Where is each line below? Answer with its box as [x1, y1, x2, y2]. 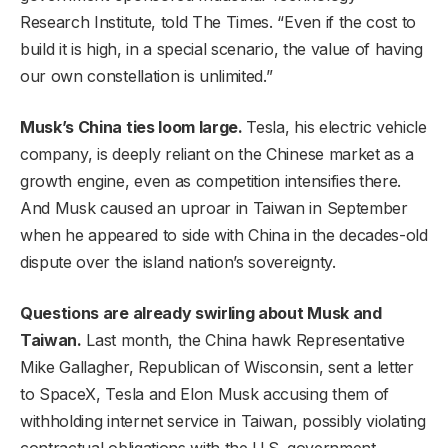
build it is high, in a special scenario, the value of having [20, 38, 423, 59]
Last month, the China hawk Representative [81, 329, 405, 350]
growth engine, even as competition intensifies [20, 170, 356, 191]
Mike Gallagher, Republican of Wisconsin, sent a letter [20, 356, 414, 377]
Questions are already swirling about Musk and [20, 302, 382, 323]
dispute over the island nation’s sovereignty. [20, 251, 336, 272]
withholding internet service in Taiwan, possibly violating [20, 410, 426, 431]
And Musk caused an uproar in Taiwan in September [20, 197, 408, 218]
